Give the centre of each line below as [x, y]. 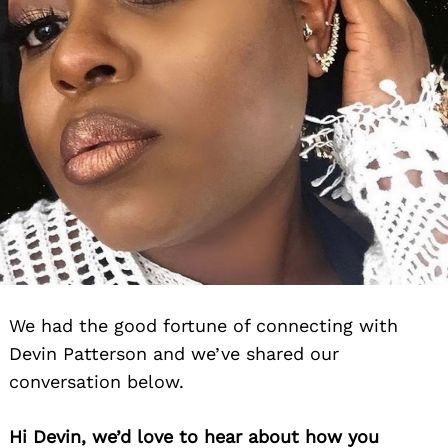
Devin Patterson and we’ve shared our [174, 354]
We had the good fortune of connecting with [203, 326]
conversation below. [96, 382]
